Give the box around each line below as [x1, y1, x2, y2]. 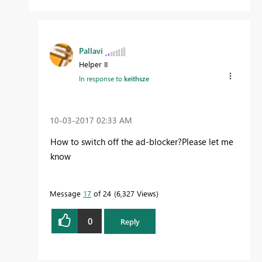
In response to [79, 74, 124, 84]
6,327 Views [116, 188, 156, 199]
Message [50, 188, 83, 199]
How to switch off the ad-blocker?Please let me [50, 136, 233, 148]
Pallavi [79, 45, 103, 57]
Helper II [79, 59, 108, 70]
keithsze [124, 74, 149, 84]
